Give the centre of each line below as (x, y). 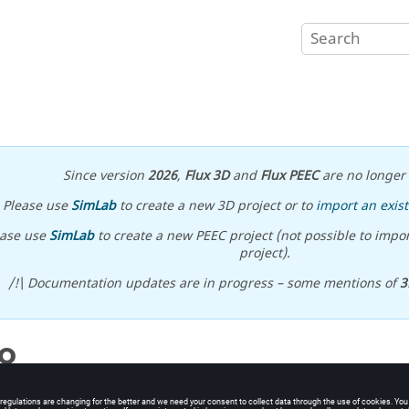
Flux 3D (206, 176)
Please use (37, 206)
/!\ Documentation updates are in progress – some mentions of (204, 283)
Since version (105, 176)
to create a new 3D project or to (216, 206)
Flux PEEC (289, 176)
